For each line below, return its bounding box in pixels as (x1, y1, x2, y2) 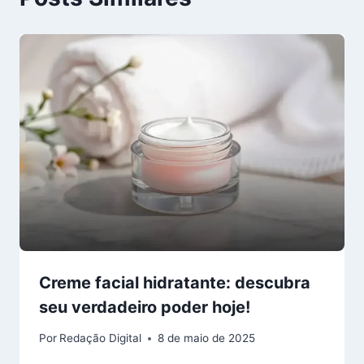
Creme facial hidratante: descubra (39, 272, 310, 292)
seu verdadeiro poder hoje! (39, 297, 250, 317)
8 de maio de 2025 (158, 331, 256, 345)
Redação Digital (59, 331, 142, 345)
